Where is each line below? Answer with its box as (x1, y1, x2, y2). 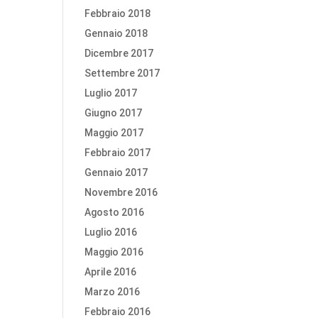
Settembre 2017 (84, 67, 160, 79)
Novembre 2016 (84, 187, 158, 198)
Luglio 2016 (84, 226, 138, 238)
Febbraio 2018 (84, 8, 151, 19)
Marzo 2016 (84, 286, 141, 297)
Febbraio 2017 (84, 147, 151, 158)
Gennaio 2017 (84, 167, 148, 178)
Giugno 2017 (84, 107, 143, 119)
